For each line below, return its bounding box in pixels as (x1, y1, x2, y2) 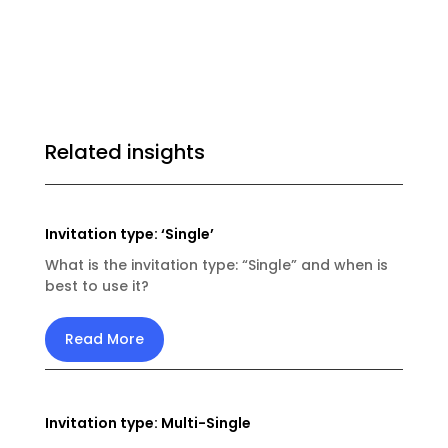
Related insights (44, 138, 205, 167)
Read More (64, 329, 144, 350)
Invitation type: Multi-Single (44, 413, 251, 434)
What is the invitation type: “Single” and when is (44, 255, 388, 276)
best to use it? (44, 276, 149, 297)
